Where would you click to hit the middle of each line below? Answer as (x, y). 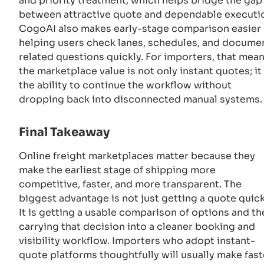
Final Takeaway (64, 132)
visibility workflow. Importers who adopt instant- (137, 240)
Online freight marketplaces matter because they (137, 156)
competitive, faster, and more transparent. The (130, 184)
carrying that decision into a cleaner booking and (137, 226)
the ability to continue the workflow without (125, 85)
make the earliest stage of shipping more (117, 170)
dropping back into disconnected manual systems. (141, 99)
